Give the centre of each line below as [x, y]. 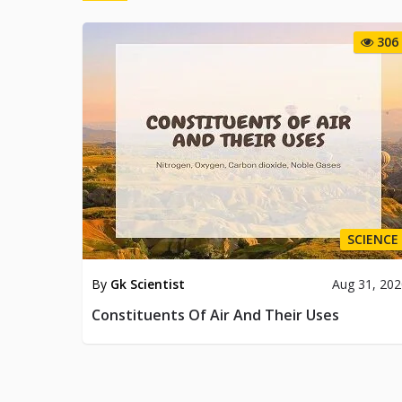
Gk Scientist [148, 284]
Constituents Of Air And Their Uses [215, 315]
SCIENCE [373, 239]
